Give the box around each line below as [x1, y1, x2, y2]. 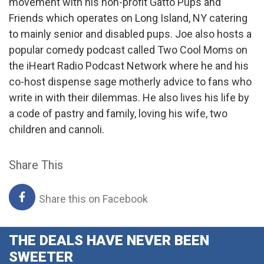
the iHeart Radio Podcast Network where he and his [9, 59, 249, 72]
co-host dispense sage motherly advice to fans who [9, 75, 252, 88]
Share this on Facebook [37, 192, 148, 205]
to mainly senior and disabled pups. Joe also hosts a [9, 27, 252, 40]
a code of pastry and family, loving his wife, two [9, 107, 227, 120]
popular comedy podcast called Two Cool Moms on [9, 43, 247, 56]
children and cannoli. [9, 123, 104, 136]
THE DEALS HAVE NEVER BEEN [9, 232, 209, 249]
